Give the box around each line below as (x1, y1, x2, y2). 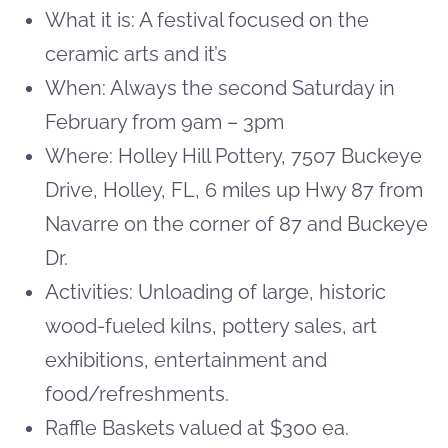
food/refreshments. (45, 381, 229, 406)
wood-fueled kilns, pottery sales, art (45, 313, 377, 338)
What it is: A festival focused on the (45, 7, 369, 32)
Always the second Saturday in (110, 75, 395, 100)
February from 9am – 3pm (45, 109, 284, 134)
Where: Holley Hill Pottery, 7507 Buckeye (45, 143, 422, 168)
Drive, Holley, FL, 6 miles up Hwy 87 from (45, 177, 423, 202)
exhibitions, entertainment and (45, 347, 327, 372)
